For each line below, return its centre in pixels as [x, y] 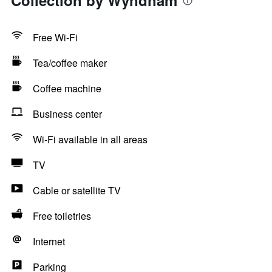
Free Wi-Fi [55, 37]
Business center [67, 114]
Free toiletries [62, 216]
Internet [49, 241]
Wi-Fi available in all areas [90, 139]
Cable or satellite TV [77, 190]
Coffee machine [67, 88]
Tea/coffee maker [70, 63]
